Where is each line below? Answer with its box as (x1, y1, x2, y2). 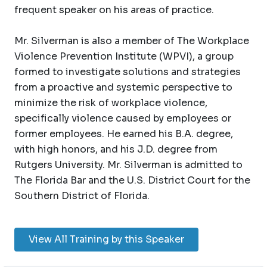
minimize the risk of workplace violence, (14, 96, 207, 109)
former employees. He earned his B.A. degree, (14, 127, 233, 140)
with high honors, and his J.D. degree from (14, 142, 218, 156)
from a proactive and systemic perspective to (14, 80, 232, 94)
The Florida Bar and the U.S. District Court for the (14, 173, 250, 187)
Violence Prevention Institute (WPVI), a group (14, 49, 234, 63)
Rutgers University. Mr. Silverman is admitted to (14, 158, 243, 171)
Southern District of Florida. (14, 189, 152, 202)
